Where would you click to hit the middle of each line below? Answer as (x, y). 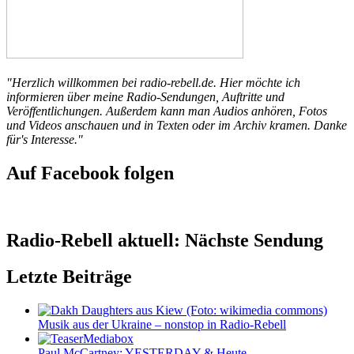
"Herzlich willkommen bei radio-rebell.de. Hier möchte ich (153, 82)
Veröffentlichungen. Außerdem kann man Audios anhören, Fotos (167, 111)
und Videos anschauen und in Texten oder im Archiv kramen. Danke (177, 125)
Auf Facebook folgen (90, 173)
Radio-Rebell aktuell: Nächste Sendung (165, 240)
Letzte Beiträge (69, 277)
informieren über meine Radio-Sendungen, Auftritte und (145, 96)
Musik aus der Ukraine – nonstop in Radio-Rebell (162, 325)
